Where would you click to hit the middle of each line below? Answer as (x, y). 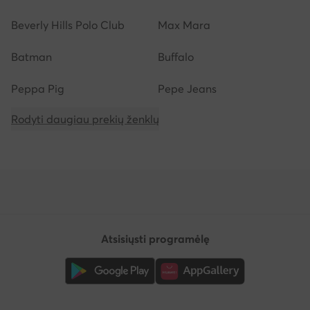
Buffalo (176, 56)
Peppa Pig (38, 88)
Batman (31, 56)
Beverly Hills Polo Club (68, 25)
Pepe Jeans (187, 88)
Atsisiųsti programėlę (155, 238)
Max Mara (184, 25)
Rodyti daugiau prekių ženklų (85, 119)
